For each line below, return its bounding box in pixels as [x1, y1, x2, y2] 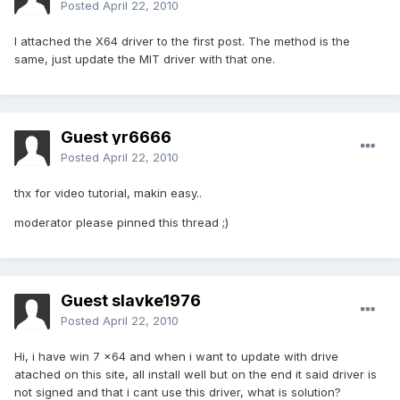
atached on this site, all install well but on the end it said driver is [14, 367, 377, 382]
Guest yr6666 [61, 128, 171, 147]
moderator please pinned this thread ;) [14, 215, 229, 230]
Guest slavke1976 [61, 291, 201, 311]
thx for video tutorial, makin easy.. [14, 186, 202, 201]
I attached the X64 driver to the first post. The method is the [14, 34, 350, 49]
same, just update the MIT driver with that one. [14, 52, 275, 67]
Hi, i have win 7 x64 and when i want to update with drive [14, 349, 338, 364]
